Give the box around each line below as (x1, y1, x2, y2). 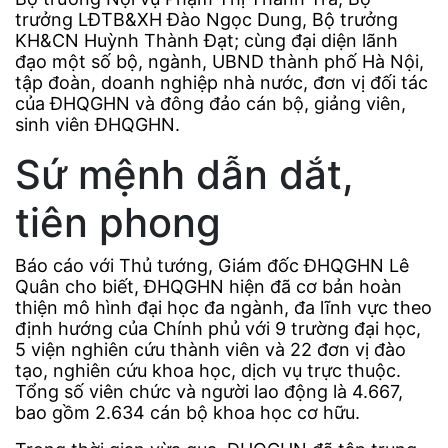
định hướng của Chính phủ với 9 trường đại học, (15, 318, 421, 340)
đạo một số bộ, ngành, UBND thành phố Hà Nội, (15, 51, 424, 73)
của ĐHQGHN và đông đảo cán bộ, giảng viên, (15, 93, 406, 115)
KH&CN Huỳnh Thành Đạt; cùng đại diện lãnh (15, 30, 398, 52)
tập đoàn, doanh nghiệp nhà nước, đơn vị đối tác (15, 72, 428, 94)
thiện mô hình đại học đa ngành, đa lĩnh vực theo (15, 297, 432, 319)
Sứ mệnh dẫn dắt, (15, 150, 354, 200)
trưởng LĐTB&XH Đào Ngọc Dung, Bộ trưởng (15, 9, 398, 31)
